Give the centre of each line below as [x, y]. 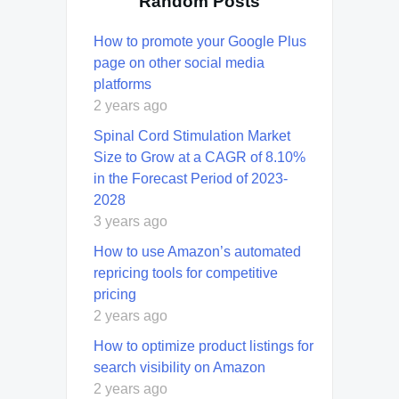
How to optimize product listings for [204, 346]
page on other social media [179, 62]
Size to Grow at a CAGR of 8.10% [199, 157]
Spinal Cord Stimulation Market [192, 135]
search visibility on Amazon [179, 367]
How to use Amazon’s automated [197, 251]
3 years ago [130, 221]
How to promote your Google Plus [200, 41]
